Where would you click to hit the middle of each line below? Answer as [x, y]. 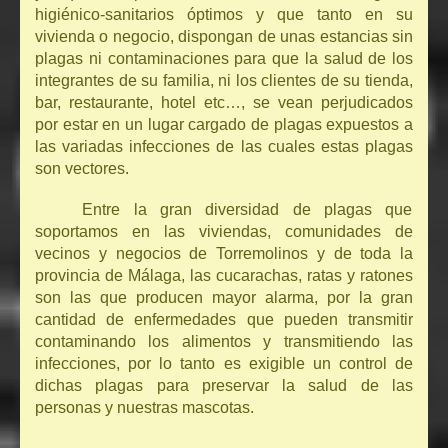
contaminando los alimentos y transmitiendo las [224, 342]
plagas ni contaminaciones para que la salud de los [224, 59]
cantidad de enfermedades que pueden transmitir [224, 320]
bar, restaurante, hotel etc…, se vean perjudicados [224, 103]
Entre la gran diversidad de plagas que [247, 210]
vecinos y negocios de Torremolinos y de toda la [224, 254]
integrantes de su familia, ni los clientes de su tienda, [224, 81]
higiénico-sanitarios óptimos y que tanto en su [224, 15]
